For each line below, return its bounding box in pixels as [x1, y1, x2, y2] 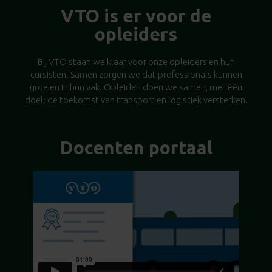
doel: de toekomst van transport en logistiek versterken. [24, 94, 248, 105]
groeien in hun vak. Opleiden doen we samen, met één [30, 81, 242, 92]
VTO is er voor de [60, 5, 212, 26]
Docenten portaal [59, 137, 212, 158]
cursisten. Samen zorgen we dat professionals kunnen [30, 69, 242, 80]
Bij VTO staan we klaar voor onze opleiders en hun [37, 56, 235, 67]
